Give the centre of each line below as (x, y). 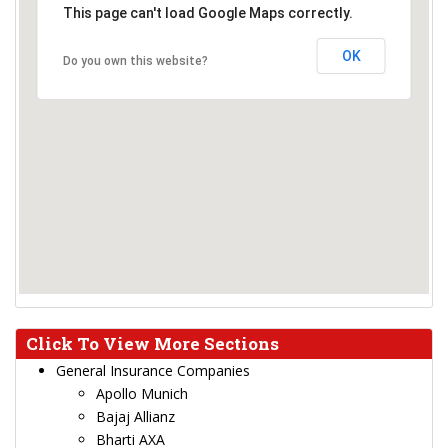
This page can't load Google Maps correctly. (207, 13)
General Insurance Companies (153, 370)
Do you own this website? (135, 61)
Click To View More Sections (152, 343)
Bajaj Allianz (135, 416)
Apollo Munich (142, 393)
